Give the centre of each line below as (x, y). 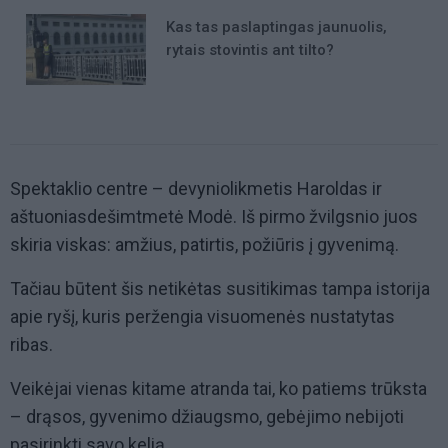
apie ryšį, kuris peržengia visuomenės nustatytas (202, 317)
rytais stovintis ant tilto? (250, 49)
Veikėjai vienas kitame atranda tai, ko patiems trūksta (218, 389)
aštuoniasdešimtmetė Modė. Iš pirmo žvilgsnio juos (214, 217)
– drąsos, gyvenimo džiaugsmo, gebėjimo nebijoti (207, 417)
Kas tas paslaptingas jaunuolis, (276, 26)
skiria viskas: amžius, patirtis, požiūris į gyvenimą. (204, 245)
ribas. (31, 345)
